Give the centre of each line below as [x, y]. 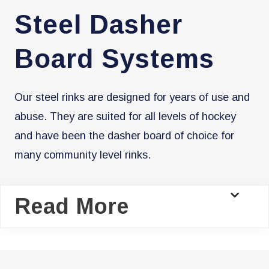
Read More [72, 206]
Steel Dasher [98, 24]
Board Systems [114, 58]
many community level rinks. [83, 155]
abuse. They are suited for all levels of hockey [125, 116]
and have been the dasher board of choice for [124, 135]
